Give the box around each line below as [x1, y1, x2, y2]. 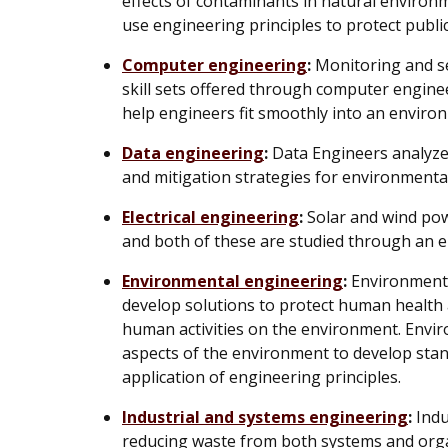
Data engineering [122, 141, 264, 164]
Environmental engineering [122, 269, 343, 292]
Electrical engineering [122, 205, 299, 228]
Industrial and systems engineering [122, 405, 408, 428]
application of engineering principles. [122, 365, 401, 388]
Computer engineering [122, 53, 307, 76]
